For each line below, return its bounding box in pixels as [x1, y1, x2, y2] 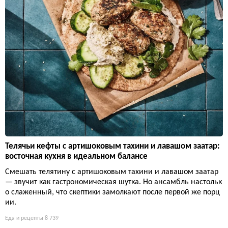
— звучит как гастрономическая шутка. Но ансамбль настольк [5, 178, 222, 187]
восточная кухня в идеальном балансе [5, 152, 148, 161]
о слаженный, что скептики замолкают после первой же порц [5, 188, 220, 197]
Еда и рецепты [5, 215, 43, 222]
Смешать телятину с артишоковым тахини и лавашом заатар [5, 168, 218, 177]
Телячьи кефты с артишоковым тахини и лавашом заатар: [5, 142, 220, 151]
